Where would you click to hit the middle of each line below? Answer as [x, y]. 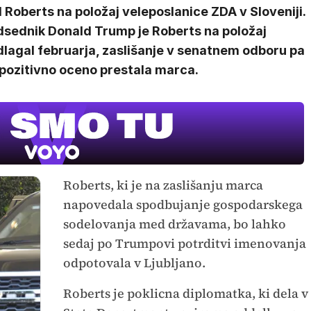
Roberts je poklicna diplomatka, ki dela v [185, 294]
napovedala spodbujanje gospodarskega [183, 205]
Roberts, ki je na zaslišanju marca [163, 185]
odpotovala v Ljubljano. [134, 263]
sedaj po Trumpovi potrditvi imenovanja [184, 244]
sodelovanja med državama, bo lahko [174, 224]
